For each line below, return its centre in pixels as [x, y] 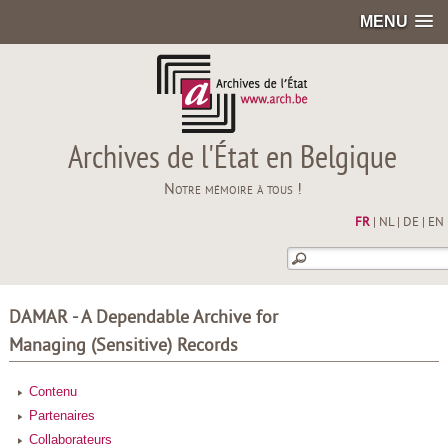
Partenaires [61, 415]
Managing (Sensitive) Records [123, 347]
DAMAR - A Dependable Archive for [143, 319]
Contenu [52, 391]
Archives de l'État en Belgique [233, 160]
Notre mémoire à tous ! [232, 190]
